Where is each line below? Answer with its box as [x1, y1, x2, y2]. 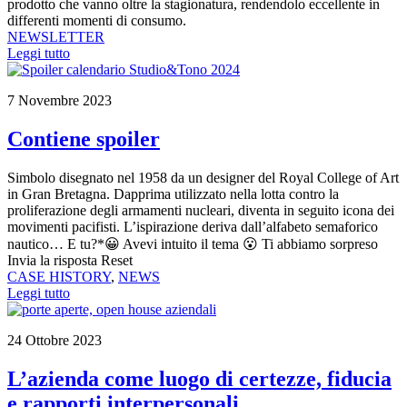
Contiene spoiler [7, 126, 160, 151]
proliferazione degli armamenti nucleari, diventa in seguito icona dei [7, 202, 394, 218]
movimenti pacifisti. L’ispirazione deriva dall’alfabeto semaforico [7, 218, 378, 234]
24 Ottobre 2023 [7, 332, 102, 348]
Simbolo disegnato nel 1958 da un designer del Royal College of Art [7, 169, 399, 185]
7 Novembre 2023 [7, 92, 112, 108]
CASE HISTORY [7, 268, 111, 284]
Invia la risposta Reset [7, 252, 133, 268]
